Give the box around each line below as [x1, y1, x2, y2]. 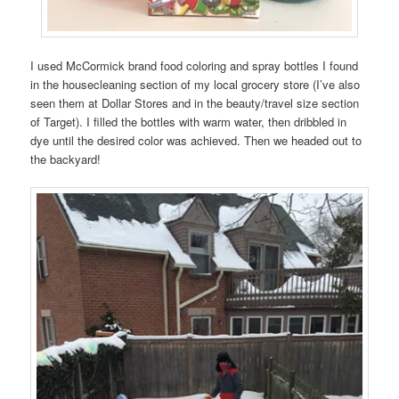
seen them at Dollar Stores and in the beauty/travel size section [30, 94, 360, 112]
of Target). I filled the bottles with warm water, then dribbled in [30, 113, 347, 131]
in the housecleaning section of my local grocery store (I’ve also [30, 76, 361, 94]
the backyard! [30, 151, 102, 168]
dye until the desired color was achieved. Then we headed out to [30, 132, 362, 150]
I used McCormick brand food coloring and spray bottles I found [30, 57, 359, 75]
